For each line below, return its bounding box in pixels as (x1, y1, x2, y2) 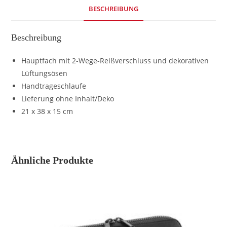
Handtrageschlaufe (21, 81, 87, 91)
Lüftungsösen (21, 68, 68, 79)
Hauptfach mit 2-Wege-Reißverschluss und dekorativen (21, 56, 209, 66)
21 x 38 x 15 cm (21, 106, 73, 117)
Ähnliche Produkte (11, 155, 94, 166)
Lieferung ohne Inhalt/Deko (21, 94, 115, 104)
